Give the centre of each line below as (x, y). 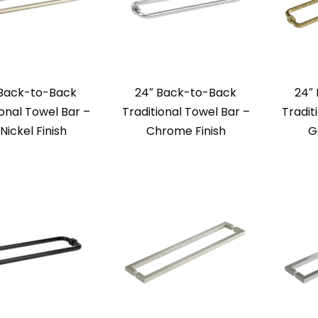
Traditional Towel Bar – (186, 112)
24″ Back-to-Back (186, 93)
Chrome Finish (186, 131)
